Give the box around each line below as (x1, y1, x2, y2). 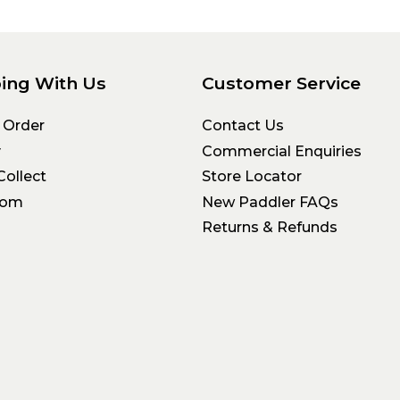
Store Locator (201, 168, 302, 186)
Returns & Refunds (201, 219, 337, 236)
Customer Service (201, 71, 361, 94)
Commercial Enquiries (201, 142, 362, 160)
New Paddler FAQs (201, 193, 338, 211)
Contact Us (201, 117, 284, 135)
